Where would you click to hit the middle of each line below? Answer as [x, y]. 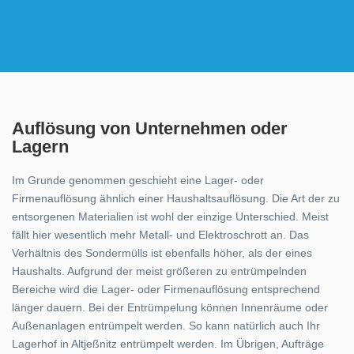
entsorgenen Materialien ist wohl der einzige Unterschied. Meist [170, 217]
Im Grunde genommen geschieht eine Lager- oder [138, 180]
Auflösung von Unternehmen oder [150, 128]
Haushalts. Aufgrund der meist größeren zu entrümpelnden [159, 271]
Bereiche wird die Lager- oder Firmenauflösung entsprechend [166, 289]
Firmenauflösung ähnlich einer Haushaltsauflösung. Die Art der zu [176, 198]
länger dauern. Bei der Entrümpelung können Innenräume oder [170, 307]
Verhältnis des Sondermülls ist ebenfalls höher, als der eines [162, 253]
